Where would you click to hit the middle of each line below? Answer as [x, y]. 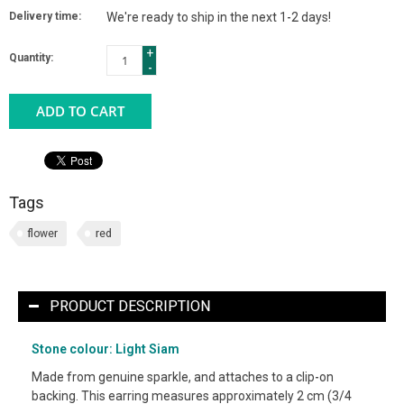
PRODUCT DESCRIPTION [130, 306]
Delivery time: [45, 16]
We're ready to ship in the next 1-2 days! [219, 17]
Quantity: [31, 57]
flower [43, 233]
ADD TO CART [80, 110]
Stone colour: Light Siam [106, 349]
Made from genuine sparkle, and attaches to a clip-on [183, 376]
